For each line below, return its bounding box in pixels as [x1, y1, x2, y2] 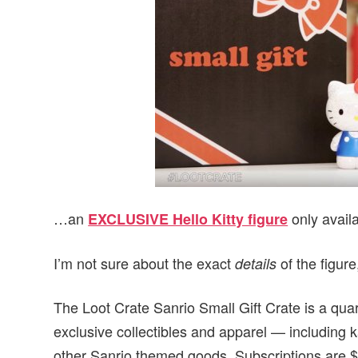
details [235, 253, 277, 273]
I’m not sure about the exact [54, 252, 236, 273]
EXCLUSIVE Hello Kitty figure [88, 209, 288, 230]
